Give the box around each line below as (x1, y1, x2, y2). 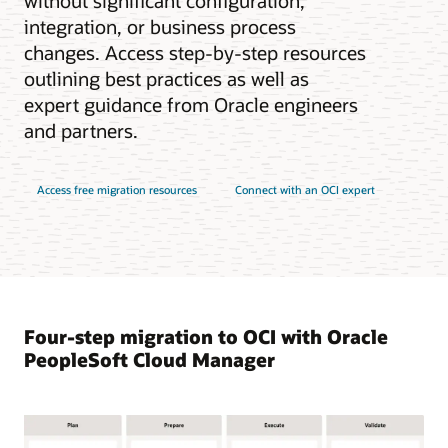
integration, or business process (24, 14, 296, 40)
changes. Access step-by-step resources (24, 40, 366, 66)
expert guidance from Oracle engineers (24, 92, 358, 118)
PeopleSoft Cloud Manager (24, 346, 275, 372)
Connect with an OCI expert (235, 182, 376, 198)
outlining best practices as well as (24, 66, 309, 92)
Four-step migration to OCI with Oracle (24, 323, 388, 349)
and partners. (24, 118, 138, 144)
